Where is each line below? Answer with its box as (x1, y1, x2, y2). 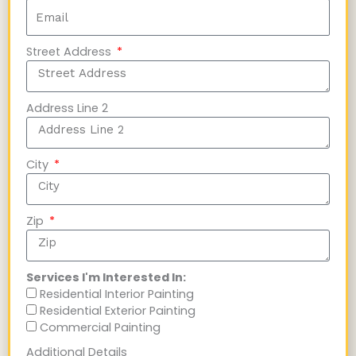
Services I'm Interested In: (26, 269, 186, 285)
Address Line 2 (26, 99, 108, 116)
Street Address (26, 43, 114, 60)
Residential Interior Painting (40, 285, 194, 302)
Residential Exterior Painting (40, 302, 195, 319)
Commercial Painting (40, 319, 161, 335)
